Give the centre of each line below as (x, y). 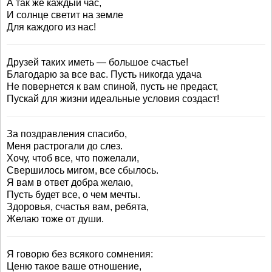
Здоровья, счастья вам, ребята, (78, 207)
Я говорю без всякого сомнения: (80, 254)
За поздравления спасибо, (67, 134)
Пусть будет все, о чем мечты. (73, 195)
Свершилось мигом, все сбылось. (83, 170)
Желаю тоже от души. (55, 219)
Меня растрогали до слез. (65, 146)
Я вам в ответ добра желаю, (70, 182)
